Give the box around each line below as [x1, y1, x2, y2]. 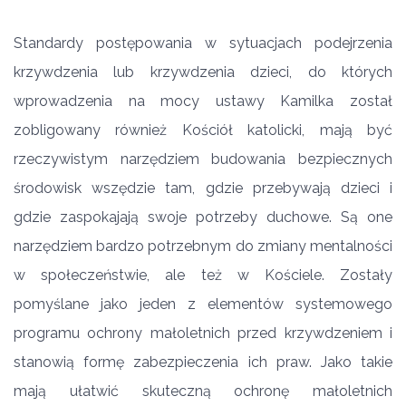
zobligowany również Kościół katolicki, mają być [14, 121, 392, 139]
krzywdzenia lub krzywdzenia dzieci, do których [14, 63, 392, 81]
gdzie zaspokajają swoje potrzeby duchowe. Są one [14, 208, 392, 226]
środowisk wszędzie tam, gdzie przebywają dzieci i [14, 179, 392, 197]
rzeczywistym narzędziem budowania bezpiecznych [14, 150, 392, 168]
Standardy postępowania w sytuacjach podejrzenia [14, 34, 392, 52]
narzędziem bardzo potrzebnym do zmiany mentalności [14, 237, 392, 255]
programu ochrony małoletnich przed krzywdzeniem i [14, 324, 392, 342]
